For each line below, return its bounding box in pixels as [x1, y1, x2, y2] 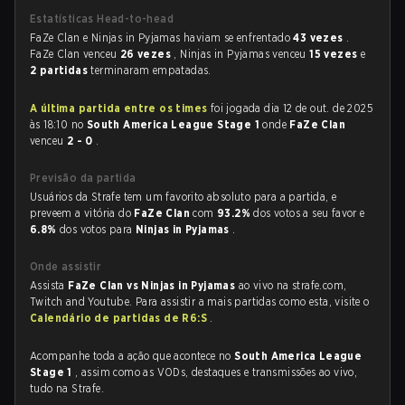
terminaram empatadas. [90, 63, 212, 77]
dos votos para [60, 222, 136, 236]
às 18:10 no [30, 118, 87, 131]
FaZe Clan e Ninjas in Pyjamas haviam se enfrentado [30, 31, 294, 44]
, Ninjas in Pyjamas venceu [174, 47, 310, 61]
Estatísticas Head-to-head [30, 12, 174, 25]
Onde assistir [30, 259, 102, 273]
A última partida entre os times [30, 101, 208, 115]
